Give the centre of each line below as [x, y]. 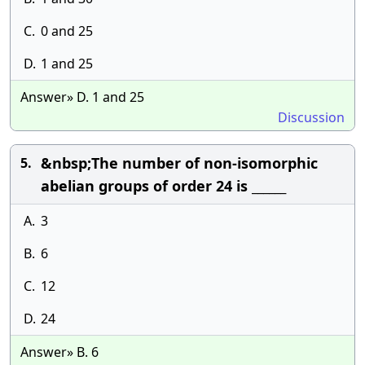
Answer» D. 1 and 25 [82, 97]
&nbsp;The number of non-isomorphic [179, 163]
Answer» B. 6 [59, 352]
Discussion [311, 117]
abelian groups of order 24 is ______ [163, 186]
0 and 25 [67, 31]
